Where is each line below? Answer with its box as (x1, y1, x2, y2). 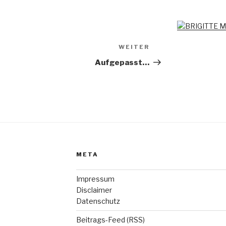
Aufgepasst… (95, 58, 150, 68)
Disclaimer (76, 186, 112, 195)
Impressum (76, 175, 115, 184)
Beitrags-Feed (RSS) (76, 215, 145, 224)
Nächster (149, 43, 188, 53)
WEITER (119, 43, 150, 51)
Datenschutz (76, 197, 120, 206)
